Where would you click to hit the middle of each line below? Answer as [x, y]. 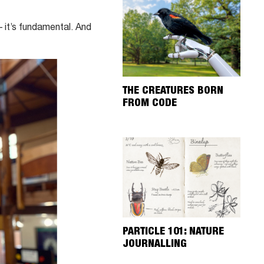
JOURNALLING [155, 245]
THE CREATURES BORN [173, 91]
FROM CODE [150, 104]
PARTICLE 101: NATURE [173, 232]
